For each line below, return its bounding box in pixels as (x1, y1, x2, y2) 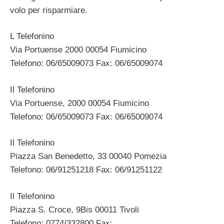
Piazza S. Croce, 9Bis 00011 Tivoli (10, 204, 139, 214)
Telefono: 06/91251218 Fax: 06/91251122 (10, 165, 162, 175)
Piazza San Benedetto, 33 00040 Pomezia (10, 151, 166, 161)
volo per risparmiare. (10, 5, 87, 15)
